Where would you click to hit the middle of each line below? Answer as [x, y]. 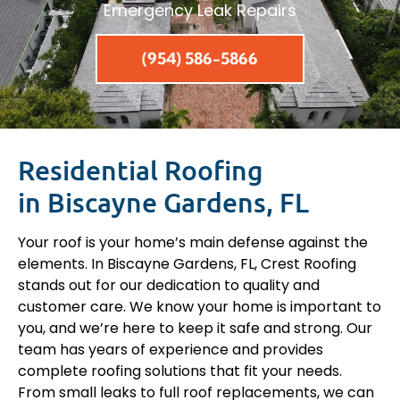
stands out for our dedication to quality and [169, 286]
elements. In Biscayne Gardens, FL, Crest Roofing [187, 264]
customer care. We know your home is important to [200, 307]
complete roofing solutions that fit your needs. [180, 371]
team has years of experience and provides [171, 350]
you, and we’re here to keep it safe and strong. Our [195, 329]
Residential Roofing [141, 170]
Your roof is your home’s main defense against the [193, 243]
